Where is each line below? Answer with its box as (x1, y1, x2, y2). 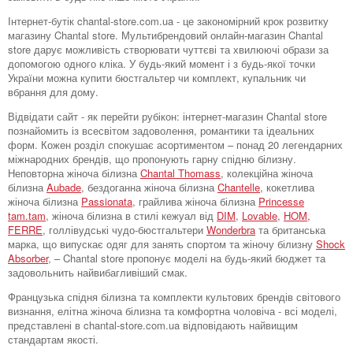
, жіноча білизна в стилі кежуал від (46, 207, 217, 223)
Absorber (8, 250, 48, 266)
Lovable (242, 207, 277, 223)
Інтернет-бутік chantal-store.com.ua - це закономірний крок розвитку (8, 13, 329, 28)
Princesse (258, 193, 304, 209)
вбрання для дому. (8, 84, 98, 99)
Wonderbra (206, 221, 255, 237)
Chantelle (217, 179, 260, 195)
